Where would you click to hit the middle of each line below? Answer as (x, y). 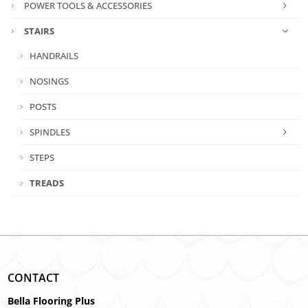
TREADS (47, 183)
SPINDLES (50, 132)
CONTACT (34, 277)
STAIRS (40, 31)
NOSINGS (49, 81)
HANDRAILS (54, 55)
